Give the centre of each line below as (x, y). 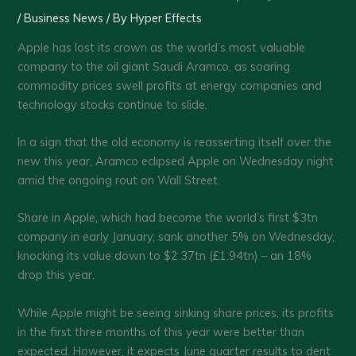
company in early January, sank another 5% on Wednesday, (176, 237)
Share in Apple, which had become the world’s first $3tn (168, 218)
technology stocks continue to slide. (113, 104)
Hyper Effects (166, 18)
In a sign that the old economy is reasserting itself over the (175, 142)
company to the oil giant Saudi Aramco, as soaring (154, 66)
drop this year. (56, 275)
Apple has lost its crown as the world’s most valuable (162, 47)
